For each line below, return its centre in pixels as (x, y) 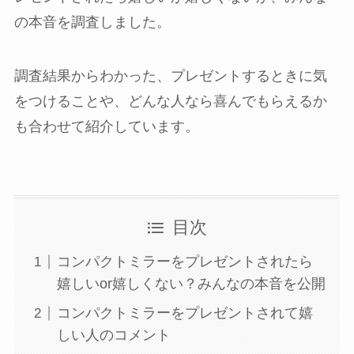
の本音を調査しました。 (92, 22)
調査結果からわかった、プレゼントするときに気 (170, 75)
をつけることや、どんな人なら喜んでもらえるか (170, 101)
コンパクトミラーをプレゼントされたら (185, 262)
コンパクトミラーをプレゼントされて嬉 (185, 313)
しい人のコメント (113, 335)
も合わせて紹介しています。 (106, 126)
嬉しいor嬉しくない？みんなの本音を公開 (191, 284)
